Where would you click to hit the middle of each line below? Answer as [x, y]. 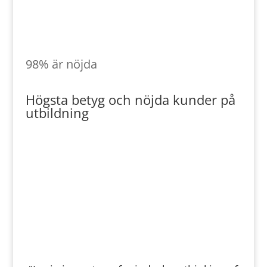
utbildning [57, 113]
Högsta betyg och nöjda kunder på [130, 100]
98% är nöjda [61, 64]
